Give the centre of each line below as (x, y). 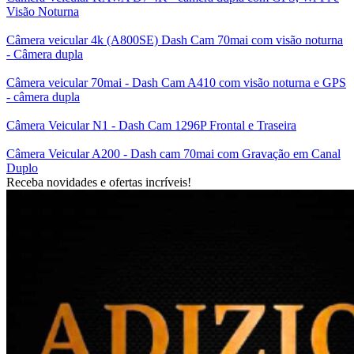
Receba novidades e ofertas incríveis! (99, 182)
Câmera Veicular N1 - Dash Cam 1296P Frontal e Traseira (151, 125)
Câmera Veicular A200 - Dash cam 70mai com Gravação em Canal (173, 153)
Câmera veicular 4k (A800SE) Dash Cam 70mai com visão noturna (175, 40)
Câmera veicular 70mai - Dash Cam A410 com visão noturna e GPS (176, 82)
